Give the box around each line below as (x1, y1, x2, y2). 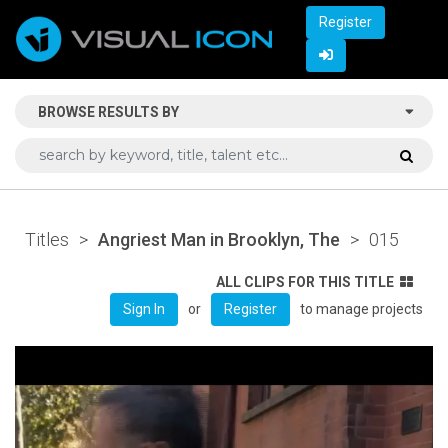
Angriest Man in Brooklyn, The (98, 228, 340, 250)
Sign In (123, 300, 165, 317)
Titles (25, 228, 69, 250)
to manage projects (300, 300, 423, 317)
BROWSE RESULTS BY (38, 103, 179, 120)
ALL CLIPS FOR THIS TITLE (216, 273, 394, 290)
